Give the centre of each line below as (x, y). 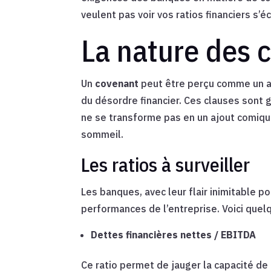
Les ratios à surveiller (166, 165)
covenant (117, 84)
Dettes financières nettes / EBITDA (174, 235)
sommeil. (103, 135)
